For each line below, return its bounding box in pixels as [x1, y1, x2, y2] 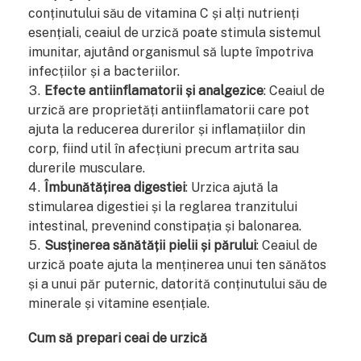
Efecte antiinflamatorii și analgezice [44, 82, 263, 98]
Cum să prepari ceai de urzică [28, 330, 207, 346]
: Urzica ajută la [185, 179, 278, 195]
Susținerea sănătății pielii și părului [44, 237, 256, 253]
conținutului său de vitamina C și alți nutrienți [28, 5, 299, 21]
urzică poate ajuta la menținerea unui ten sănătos [28, 256, 326, 272]
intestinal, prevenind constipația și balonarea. [28, 218, 301, 234]
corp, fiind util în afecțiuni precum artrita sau [28, 140, 299, 156]
